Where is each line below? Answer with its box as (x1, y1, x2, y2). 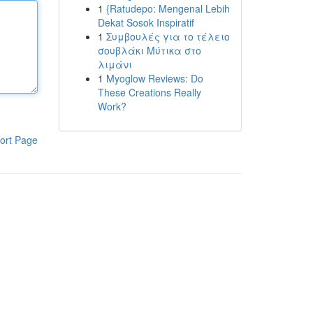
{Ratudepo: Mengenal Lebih (105, 1, 230, 15)
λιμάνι (97, 57, 132, 71)
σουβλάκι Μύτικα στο (97, 43, 201, 57)
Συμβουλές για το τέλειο (105, 29, 230, 43)
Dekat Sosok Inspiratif (97, 15, 194, 29)
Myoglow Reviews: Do (105, 71, 203, 85)
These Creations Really (97, 85, 201, 99)
